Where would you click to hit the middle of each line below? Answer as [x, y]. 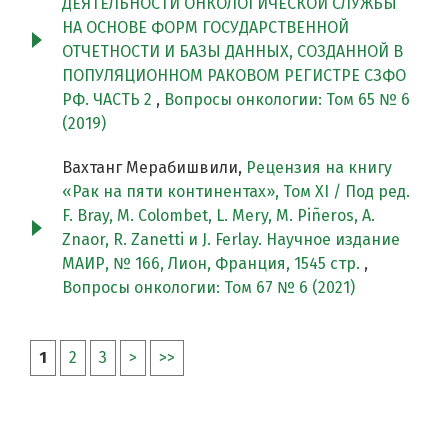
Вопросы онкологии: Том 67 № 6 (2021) [208, 288]
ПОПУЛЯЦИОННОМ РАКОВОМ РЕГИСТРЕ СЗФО [234, 76]
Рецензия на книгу [319, 168]
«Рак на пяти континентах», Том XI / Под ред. [236, 192]
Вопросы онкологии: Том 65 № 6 [287, 100]
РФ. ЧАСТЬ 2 [109, 100]
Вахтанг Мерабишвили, [154, 168]
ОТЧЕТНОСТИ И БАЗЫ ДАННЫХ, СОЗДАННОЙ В [232, 52]
